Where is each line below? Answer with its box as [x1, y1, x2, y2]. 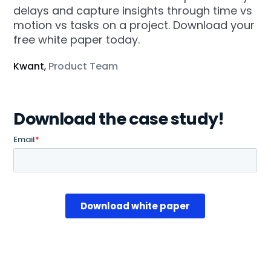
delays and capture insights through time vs [13, 3, 253, 19]
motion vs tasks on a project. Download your [13, 18, 255, 33]
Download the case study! [13, 108, 224, 131]
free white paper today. [13, 32, 140, 48]
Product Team [48, 59, 119, 74]
